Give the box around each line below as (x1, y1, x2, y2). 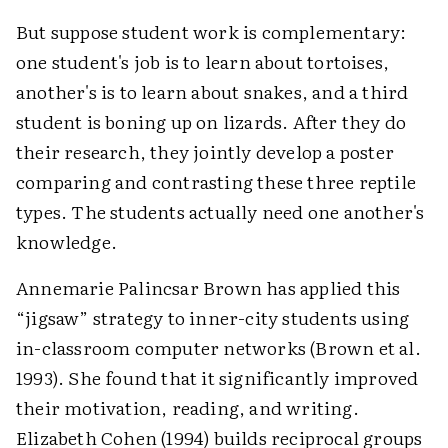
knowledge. (16, 228, 117, 256)
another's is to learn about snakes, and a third (16, 78, 409, 106)
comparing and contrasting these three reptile (16, 168, 417, 196)
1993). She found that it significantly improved (16, 364, 419, 392)
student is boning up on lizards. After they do (16, 108, 407, 136)
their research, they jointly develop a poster (16, 138, 395, 166)
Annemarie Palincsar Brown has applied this (16, 274, 401, 302)
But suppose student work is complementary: (16, 18, 407, 46)
